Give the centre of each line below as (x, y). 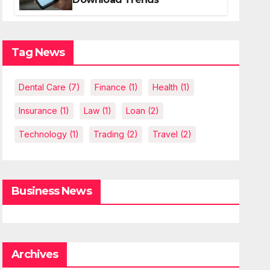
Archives (35, 254)
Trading (109, 134)
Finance (111, 87)
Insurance (38, 111)
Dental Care (42, 87)
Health (165, 87)
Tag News (38, 52)
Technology (43, 134)
